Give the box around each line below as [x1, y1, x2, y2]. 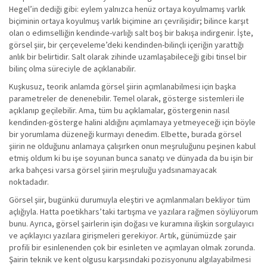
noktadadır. [9, 176, 49, 187]
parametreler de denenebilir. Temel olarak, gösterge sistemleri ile [9, 93, 244, 104]
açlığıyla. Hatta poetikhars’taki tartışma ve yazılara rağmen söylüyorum [9, 206, 258, 217]
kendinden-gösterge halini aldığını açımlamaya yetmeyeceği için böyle [9, 117, 256, 128]
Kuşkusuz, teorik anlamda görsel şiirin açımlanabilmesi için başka [9, 81, 236, 92]
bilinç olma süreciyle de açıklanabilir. [9, 63, 136, 74]
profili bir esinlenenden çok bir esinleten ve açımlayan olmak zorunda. [9, 242, 255, 253]
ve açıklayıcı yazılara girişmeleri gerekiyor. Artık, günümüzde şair [9, 230, 237, 241]
